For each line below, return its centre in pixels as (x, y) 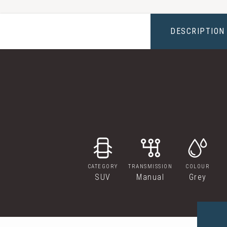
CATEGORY (103, 166)
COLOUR (198, 166)
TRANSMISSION (150, 166)
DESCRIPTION (198, 31)
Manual (150, 177)
